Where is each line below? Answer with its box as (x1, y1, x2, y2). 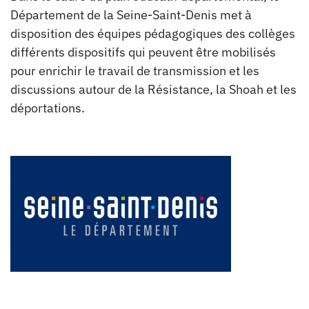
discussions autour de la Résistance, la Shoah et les (10, 81, 297, 97)
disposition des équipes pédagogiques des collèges (10, 25, 295, 41)
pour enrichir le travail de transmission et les (10, 62, 259, 79)
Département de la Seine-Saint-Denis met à (10, 6, 252, 23)
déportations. (10, 99, 88, 116)
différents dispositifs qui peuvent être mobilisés (10, 43, 276, 60)
